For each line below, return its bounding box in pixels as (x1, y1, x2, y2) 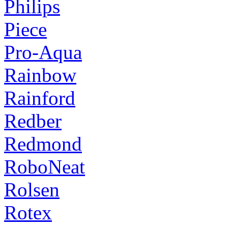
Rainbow (4, 64, 76, 86)
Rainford (4, 87, 75, 109)
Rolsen (4, 178, 60, 201)
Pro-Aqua (4, 41, 82, 63)
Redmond (4, 132, 82, 155)
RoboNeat (4, 155, 85, 178)
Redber (4, 109, 62, 132)
